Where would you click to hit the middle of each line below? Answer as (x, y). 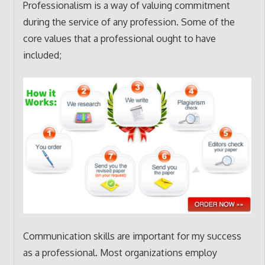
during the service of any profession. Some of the (129, 22)
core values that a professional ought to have (119, 38)
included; (42, 55)
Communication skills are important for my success (132, 236)
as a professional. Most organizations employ (120, 252)
